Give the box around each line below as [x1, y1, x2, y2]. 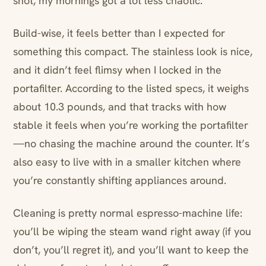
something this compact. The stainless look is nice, [13, 45, 252, 59]
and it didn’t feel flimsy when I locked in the [13, 63, 221, 77]
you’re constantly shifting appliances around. [13, 173, 226, 188]
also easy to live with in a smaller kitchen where [13, 155, 241, 169]
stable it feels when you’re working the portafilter [13, 118, 248, 132]
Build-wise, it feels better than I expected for [13, 26, 225, 40]
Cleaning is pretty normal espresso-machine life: [13, 206, 242, 220]
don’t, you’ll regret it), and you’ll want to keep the [13, 243, 249, 257]
